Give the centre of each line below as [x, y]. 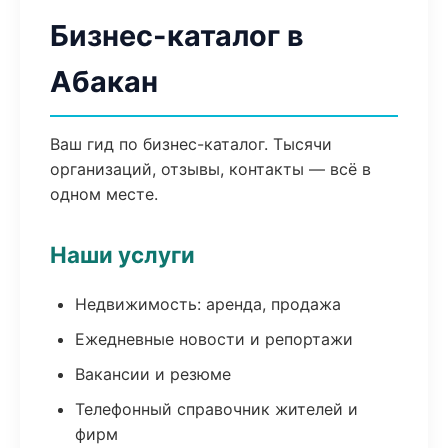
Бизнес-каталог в [177, 35]
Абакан [104, 81]
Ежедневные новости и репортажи [214, 339]
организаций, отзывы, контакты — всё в [210, 169]
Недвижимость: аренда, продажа [208, 304]
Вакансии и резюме [153, 374]
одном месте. [104, 194]
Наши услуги [122, 254]
